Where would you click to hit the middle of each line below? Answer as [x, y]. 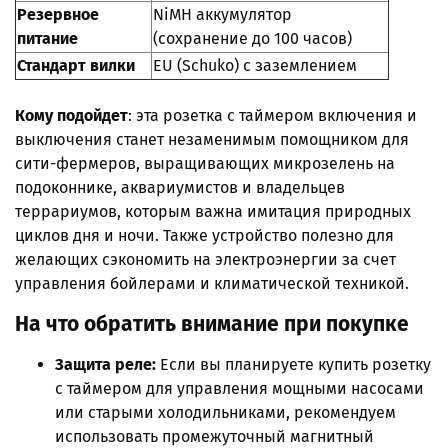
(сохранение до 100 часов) [252, 38]
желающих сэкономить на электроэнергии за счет [205, 259]
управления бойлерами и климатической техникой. [212, 283]
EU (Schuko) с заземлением [255, 65]
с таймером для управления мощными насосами [239, 388]
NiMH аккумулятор [222, 14]
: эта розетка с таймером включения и [272, 115]
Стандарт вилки [76, 65]
